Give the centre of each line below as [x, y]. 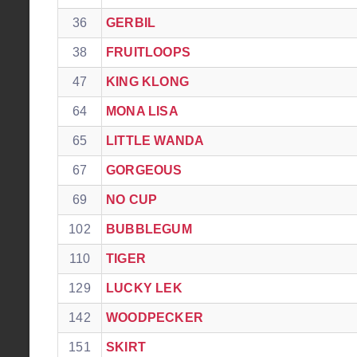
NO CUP [132, 200]
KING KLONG [147, 82]
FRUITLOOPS [148, 52]
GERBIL [131, 23]
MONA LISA [142, 111]
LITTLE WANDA [155, 141]
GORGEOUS [144, 170]
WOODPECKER [155, 318]
